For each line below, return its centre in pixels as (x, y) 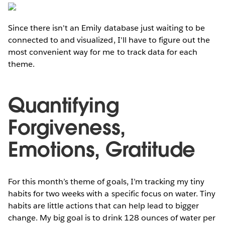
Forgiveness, (67, 127)
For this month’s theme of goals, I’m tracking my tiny (106, 181)
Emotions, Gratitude (102, 149)
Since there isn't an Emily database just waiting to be (107, 28)
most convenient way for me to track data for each (103, 52)
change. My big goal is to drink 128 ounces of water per (112, 217)
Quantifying (64, 105)
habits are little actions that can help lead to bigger (104, 205)
